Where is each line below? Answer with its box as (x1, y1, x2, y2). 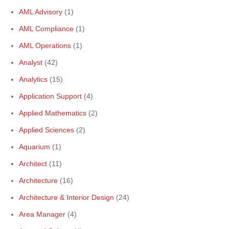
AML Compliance (19, 25, 74, 33)
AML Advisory (19, 8, 62, 16)
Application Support (19, 92, 82, 100)
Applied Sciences (19, 126, 74, 134)
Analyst (19, 58, 42, 66)
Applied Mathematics (19, 109, 86, 117)
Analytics (19, 75, 48, 83)
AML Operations (19, 41, 71, 50)
